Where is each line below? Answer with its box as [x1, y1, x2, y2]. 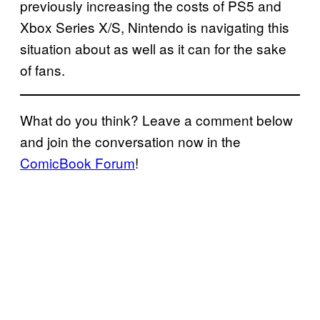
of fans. [20, 59, 65, 79]
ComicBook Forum [20, 152, 135, 172]
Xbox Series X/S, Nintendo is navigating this [20, 16, 289, 36]
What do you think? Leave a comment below [20, 109, 293, 129]
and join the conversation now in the [20, 131, 241, 151]
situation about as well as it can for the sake [20, 38, 286, 58]
